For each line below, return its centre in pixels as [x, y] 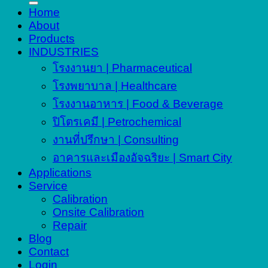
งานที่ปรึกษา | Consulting [116, 139]
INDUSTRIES [64, 51]
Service [48, 185]
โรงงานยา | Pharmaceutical [122, 68]
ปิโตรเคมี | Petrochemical [117, 121]
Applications [60, 172]
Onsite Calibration [98, 212]
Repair [70, 225]
